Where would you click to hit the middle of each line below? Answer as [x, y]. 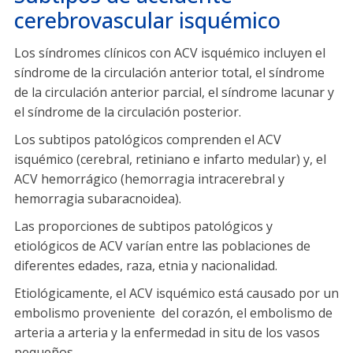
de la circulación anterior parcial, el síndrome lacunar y [174, 93]
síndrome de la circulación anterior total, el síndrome [169, 73]
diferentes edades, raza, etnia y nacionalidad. [146, 266]
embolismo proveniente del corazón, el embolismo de [173, 313]
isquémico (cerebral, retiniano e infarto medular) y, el [170, 160]
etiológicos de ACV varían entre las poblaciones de [162, 246]
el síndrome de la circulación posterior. [128, 112]
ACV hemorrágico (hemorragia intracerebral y [149, 179]
